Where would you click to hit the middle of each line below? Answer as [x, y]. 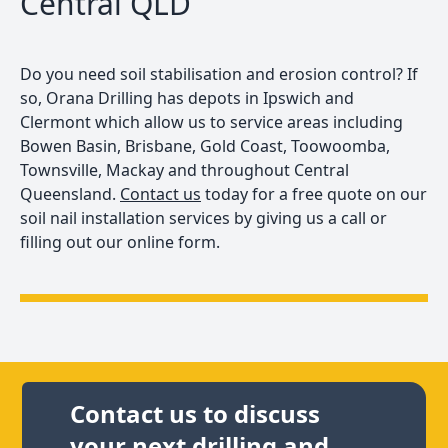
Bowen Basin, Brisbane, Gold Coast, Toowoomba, [205, 145]
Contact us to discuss [195, 413]
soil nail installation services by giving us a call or [203, 217]
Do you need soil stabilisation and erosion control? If [219, 73]
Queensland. [70, 193]
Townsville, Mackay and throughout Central [184, 169]
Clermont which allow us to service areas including [211, 121]
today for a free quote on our [314, 193]
